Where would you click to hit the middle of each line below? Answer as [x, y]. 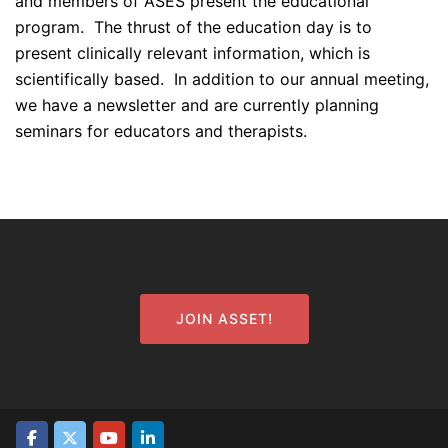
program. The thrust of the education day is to [193, 27]
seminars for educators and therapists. [161, 131]
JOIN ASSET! [224, 319]
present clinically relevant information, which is [192, 53]
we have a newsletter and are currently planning [197, 105]
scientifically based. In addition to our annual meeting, [222, 79]
